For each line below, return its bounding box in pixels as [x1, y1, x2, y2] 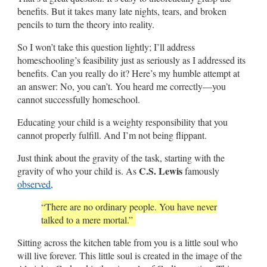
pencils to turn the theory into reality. [17, 17, 157, 30]
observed [17, 177, 51, 190]
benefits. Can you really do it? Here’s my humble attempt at [17, 66, 240, 79]
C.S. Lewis [139, 163, 182, 178]
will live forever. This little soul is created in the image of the [17, 249, 242, 262]
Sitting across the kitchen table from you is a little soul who [17, 235, 238, 249]
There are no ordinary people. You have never [45, 200, 217, 213]
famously [182, 164, 219, 177]
